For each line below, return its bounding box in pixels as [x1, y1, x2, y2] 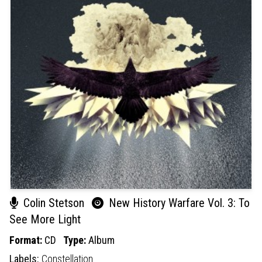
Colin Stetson [20, 195, 87, 210]
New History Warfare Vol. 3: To [106, 195, 250, 210]
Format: [9, 233, 44, 246]
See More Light [9, 212, 81, 226]
